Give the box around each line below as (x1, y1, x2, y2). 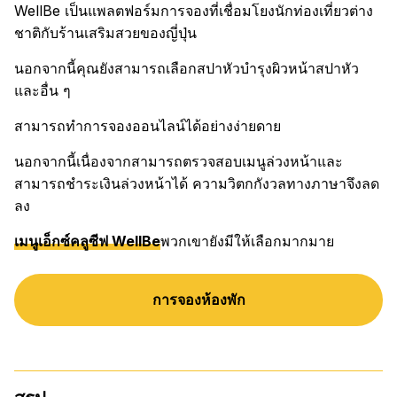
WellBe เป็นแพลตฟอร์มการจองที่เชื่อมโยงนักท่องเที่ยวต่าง (14, 2, 373, 20)
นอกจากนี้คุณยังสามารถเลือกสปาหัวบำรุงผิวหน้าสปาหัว (14, 59, 359, 78)
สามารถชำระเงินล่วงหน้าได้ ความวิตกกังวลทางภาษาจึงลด (14, 175, 379, 193)
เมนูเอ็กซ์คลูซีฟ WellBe (14, 232, 160, 251)
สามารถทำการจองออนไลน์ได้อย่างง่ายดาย (14, 117, 281, 136)
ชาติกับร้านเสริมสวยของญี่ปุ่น (14, 24, 197, 43)
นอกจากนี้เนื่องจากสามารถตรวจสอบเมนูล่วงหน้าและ (14, 152, 343, 171)
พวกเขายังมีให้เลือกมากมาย (160, 232, 334, 251)
